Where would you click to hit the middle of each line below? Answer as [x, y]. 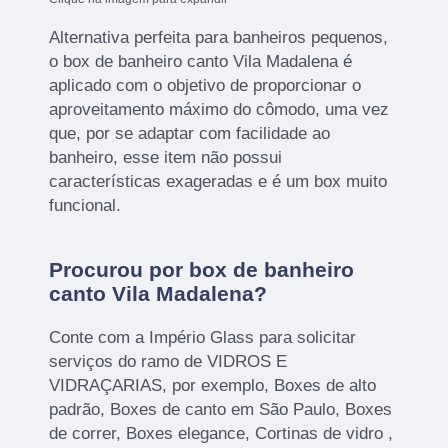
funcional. [85, 206]
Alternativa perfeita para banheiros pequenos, [219, 38]
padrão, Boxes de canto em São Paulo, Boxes [221, 410]
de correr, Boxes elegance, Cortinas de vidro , [221, 434]
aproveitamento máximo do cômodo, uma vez [219, 110]
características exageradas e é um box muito [218, 182]
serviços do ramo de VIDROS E [168, 362]
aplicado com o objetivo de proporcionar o [205, 86]
